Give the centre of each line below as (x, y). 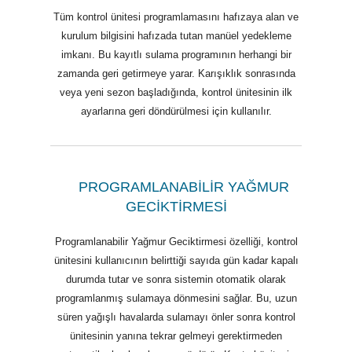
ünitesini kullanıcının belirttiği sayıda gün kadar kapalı (176, 261)
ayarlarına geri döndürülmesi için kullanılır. (176, 111)
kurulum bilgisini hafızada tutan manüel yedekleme (176, 35)
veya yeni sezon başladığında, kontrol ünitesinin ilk (176, 92)
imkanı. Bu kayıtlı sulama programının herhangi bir (176, 54)
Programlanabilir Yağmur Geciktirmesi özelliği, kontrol (176, 242)
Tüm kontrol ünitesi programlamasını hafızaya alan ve (176, 16)
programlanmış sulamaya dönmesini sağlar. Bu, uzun (176, 299)
